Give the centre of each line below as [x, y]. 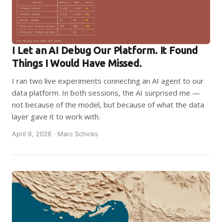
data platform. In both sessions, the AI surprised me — [106, 93]
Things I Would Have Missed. [77, 63]
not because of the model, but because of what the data [108, 105]
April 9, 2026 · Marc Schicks [55, 134]
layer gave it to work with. [56, 116]
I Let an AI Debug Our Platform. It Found [105, 50]
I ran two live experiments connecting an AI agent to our [108, 81]
